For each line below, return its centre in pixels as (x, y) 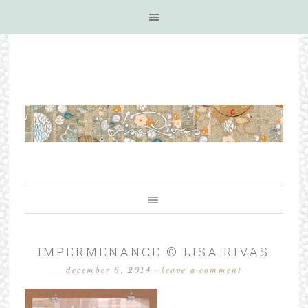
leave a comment (202, 270)
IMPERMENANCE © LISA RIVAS (154, 252)
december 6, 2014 (108, 270)
